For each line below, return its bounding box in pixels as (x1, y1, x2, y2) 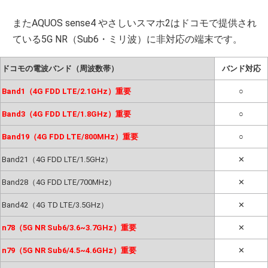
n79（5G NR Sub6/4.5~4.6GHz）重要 (1, 245, 136, 255)
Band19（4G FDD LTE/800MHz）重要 (1, 132, 138, 141)
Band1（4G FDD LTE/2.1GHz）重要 (1, 86, 131, 96)
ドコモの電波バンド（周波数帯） (1, 63, 118, 73)
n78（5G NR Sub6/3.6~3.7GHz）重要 (1, 223, 136, 232)
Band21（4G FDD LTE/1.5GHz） (1, 154, 112, 164)
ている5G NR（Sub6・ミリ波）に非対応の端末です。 (13, 33, 243, 45)
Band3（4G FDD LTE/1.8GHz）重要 (1, 109, 131, 118)
